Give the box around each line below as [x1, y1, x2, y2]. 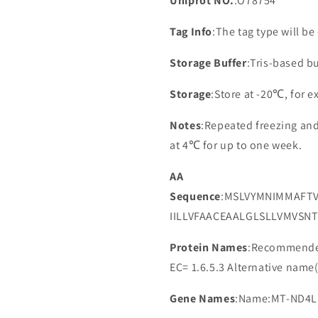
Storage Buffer [170, 55, 247, 70]
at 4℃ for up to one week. [170, 138, 302, 153]
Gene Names [170, 291, 236, 306]
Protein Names [170, 240, 248, 255]
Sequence [170, 189, 221, 204]
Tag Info [170, 24, 212, 39]
